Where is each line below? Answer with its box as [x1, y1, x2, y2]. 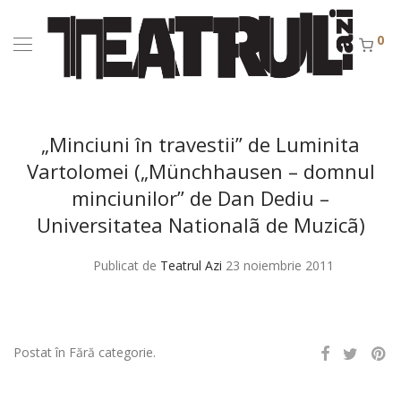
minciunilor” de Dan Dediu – [72, 184, 329, 211]
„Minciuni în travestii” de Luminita [41, 131, 360, 158]
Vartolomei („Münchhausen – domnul [26, 158, 375, 184]
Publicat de [93, 257, 160, 274]
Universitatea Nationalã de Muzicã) [36, 211, 365, 238]
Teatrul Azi [160, 257, 222, 274]
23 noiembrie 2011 [226, 257, 334, 274]
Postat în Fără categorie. [13, 344, 156, 361]
